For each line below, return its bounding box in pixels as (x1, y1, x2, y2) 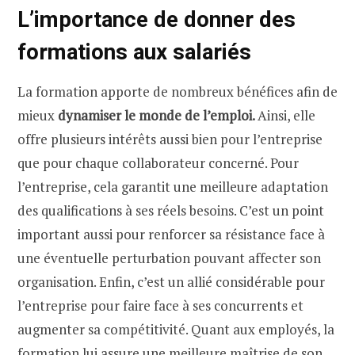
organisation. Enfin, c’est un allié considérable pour (17, 273, 325, 292)
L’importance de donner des (17, 6, 296, 32)
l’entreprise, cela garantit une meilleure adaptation (17, 177, 328, 197)
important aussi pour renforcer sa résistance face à (17, 225, 325, 244)
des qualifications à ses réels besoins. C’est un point (17, 201, 324, 220)
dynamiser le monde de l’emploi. (58, 106, 258, 125)
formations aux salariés (17, 38, 251, 65)
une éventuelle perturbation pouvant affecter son (17, 249, 321, 268)
